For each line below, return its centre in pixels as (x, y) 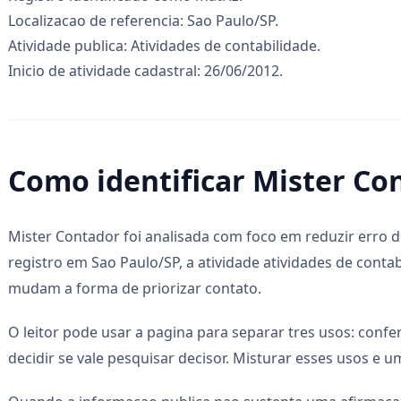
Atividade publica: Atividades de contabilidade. (164, 45)
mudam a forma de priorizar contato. (135, 288)
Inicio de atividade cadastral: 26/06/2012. (145, 70)
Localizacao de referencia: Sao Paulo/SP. (143, 20)
